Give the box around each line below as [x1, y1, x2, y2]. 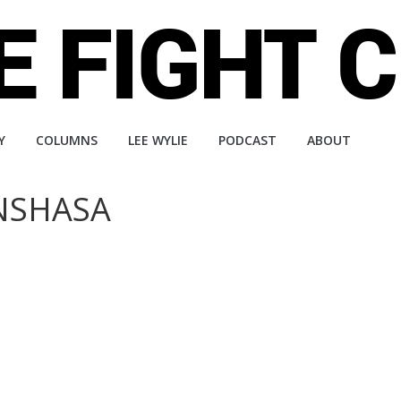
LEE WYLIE [128, 132, 188, 149]
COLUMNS [36, 132, 98, 149]
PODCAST [218, 132, 277, 149]
